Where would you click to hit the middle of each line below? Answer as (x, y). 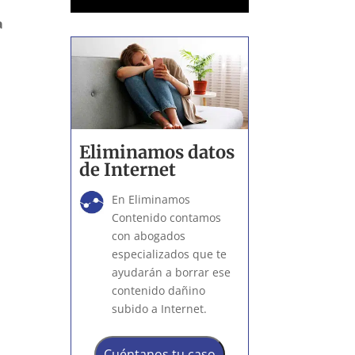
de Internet (128, 169)
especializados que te (169, 254)
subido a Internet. (159, 308)
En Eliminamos (151, 199)
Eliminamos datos (157, 152)
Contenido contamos (166, 217)
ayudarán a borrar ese (171, 272)
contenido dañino (158, 290)
